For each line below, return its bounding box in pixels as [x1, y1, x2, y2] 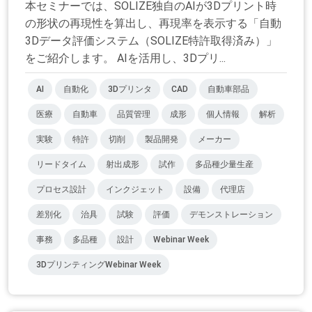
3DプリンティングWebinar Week [36, 260, 161, 270]
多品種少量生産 [195, 159, 253, 170]
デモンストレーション [189, 210, 273, 220]
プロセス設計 [36, 185, 86, 195]
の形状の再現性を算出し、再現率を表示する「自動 [25, 17, 281, 31]
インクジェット [106, 185, 164, 195]
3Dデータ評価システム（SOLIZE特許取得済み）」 [25, 34, 277, 48]
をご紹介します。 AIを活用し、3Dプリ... [25, 52, 226, 65]
